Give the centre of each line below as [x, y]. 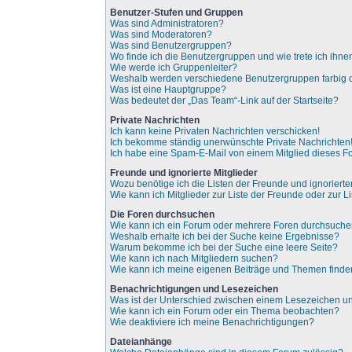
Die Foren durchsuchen [163, 214]
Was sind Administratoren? [167, 24]
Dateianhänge [141, 342]
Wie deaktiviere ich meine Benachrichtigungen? [213, 322]
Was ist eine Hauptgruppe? [169, 90]
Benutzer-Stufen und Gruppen [177, 13]
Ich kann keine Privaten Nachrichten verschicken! [215, 131]
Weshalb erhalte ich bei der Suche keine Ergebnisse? [225, 236]
